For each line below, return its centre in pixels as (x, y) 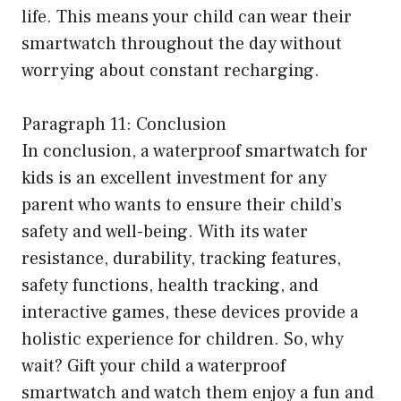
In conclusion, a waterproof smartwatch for (195, 151)
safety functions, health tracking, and (170, 285)
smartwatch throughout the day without (182, 43)
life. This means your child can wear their (187, 17)
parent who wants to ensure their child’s (182, 205)
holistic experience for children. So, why (183, 339)
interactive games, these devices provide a (190, 312)
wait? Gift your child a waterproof (154, 366)
